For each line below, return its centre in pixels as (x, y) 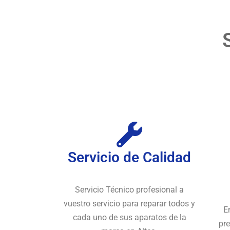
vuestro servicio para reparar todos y (129, 203)
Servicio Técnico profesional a (129, 189)
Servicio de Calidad (129, 157)
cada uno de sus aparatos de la (129, 217)
